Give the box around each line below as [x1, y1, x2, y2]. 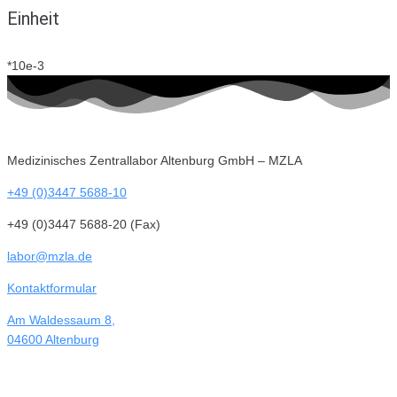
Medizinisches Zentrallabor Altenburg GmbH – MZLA [7, 152, 302, 167]
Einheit [7, 8, 59, 29]
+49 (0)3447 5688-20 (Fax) [7, 216, 160, 231]
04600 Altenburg [7, 331, 99, 346]
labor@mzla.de [7, 248, 92, 263]
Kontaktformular [7, 280, 97, 295]
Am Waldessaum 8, [7, 312, 115, 327]
